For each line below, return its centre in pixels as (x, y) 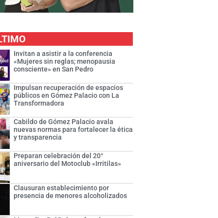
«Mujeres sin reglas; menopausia (65, 62)
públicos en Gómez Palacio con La (67, 96)
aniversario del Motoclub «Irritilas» (68, 164)
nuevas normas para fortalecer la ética (73, 130)
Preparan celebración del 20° (59, 156)
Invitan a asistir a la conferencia (63, 54)
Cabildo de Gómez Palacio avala (64, 122)
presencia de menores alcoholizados (71, 196)
